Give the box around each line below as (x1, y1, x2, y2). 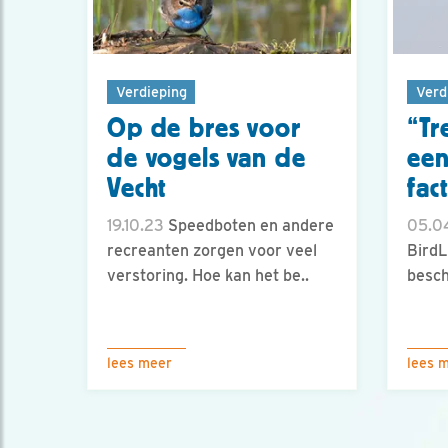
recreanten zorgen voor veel (107, 241, 317, 261)
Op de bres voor (107, 113, 301, 144)
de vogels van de (107, 143, 306, 174)
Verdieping (115, 82, 187, 100)
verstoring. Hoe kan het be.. (107, 266, 309, 286)
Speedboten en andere (164, 216, 334, 236)
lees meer (107, 355, 172, 371)
